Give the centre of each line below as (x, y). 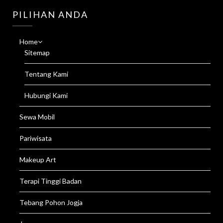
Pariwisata (36, 138)
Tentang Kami (46, 74)
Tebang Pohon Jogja (51, 202)
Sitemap (37, 53)
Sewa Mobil (37, 117)
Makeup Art (38, 160)
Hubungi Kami (46, 95)
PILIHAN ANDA (50, 14)
